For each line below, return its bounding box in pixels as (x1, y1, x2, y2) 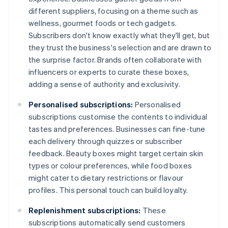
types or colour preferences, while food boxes (28, 160, 192, 171)
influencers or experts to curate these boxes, (28, 67, 189, 77)
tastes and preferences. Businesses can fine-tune (28, 124, 206, 134)
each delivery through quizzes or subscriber (28, 136, 183, 147)
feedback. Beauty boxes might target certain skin (28, 148, 204, 159)
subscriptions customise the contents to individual (28, 111, 208, 122)
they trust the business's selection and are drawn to (28, 42, 212, 53)
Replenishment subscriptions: (28, 205, 141, 216)
